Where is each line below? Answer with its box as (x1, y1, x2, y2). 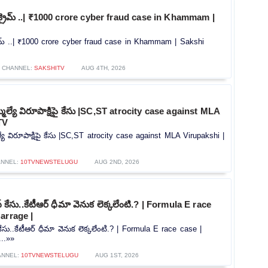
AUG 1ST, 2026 (95, 252, 139, 259)
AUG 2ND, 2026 (95, 158, 139, 165)
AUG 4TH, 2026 (81, 64, 126, 71)
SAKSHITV (34, 64, 65, 71)
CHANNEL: (2, 64, 34, 71)
